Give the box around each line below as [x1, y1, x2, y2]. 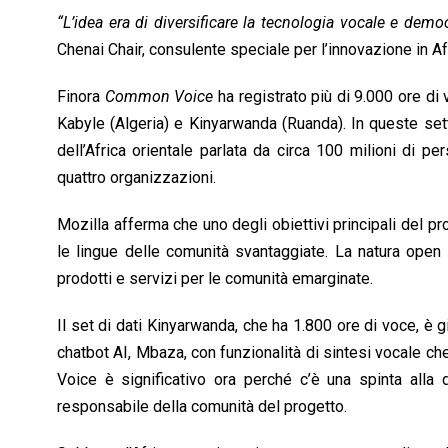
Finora [57, 86, 105, 106]
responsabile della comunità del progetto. [57, 396, 347, 416]
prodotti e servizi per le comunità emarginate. [57, 268, 373, 288]
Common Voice [104, 86, 214, 106]
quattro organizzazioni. [57, 167, 216, 187]
